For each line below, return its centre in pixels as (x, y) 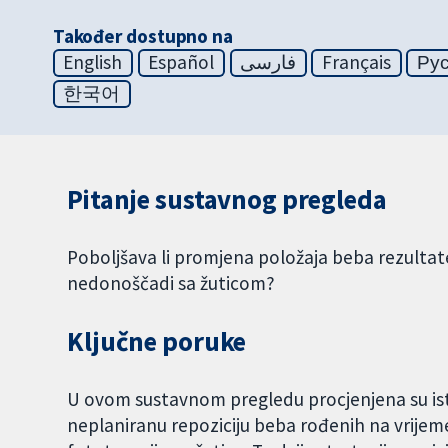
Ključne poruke (157, 341)
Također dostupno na (142, 36)
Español (181, 62)
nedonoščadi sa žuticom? (171, 283)
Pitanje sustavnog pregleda (227, 200)
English (93, 62)
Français (356, 62)
